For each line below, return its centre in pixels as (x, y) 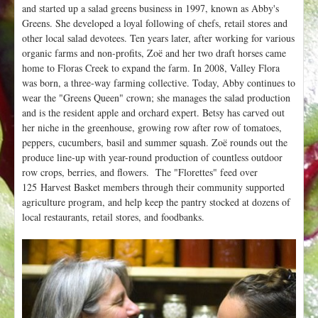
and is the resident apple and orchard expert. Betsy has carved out (153, 113)
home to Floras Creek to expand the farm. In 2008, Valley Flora (151, 68)
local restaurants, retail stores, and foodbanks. (113, 217)
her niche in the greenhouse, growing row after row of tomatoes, (152, 128)
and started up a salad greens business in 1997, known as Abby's (150, 9)
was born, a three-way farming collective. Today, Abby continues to (159, 83)
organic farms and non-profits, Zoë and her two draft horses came (154, 53)
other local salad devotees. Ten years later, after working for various (158, 38)
